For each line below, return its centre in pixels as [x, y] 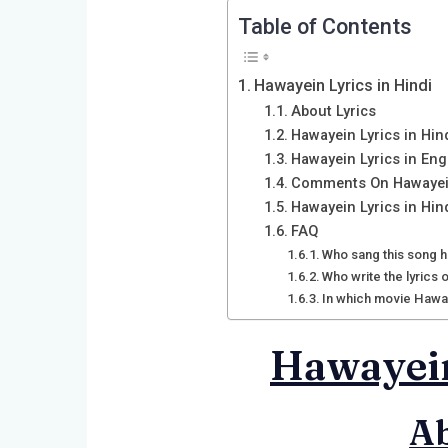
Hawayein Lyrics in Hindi [343, 85]
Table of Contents [325, 26]
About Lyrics [333, 110]
